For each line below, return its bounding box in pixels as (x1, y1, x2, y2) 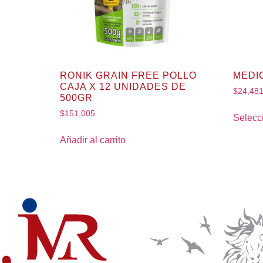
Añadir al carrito (60, 135, 126, 146)
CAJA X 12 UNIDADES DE (60, 82, 186, 92)
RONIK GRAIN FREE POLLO (60, 70, 197, 81)
